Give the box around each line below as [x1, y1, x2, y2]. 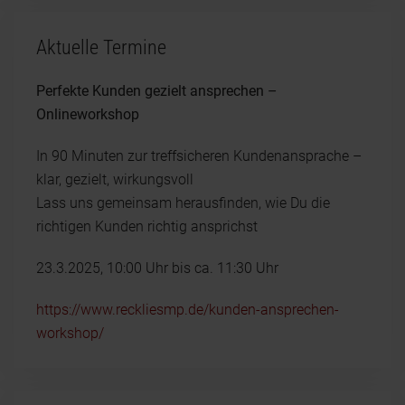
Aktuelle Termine [36, 35, 166, 59]
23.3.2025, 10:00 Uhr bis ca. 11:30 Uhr [36, 259, 278, 277]
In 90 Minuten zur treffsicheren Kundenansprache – [36, 146, 362, 165]
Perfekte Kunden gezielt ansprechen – [36, 81, 278, 99]
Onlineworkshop [36, 105, 139, 123]
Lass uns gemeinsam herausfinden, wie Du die [36, 193, 330, 212]
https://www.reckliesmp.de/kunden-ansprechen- [36, 300, 339, 318]
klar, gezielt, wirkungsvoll [36, 170, 193, 188]
